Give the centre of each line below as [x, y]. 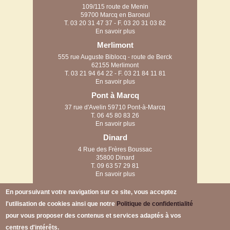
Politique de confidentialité [155, 204]
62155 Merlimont [115, 65]
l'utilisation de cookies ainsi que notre [61, 204]
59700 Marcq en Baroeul [115, 15]
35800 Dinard [115, 158]
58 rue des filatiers [115, 200]
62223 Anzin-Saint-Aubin [115, 208]
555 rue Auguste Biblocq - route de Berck [115, 57]
